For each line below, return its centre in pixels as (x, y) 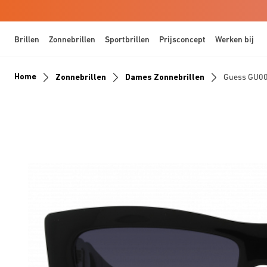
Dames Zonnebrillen (165, 77)
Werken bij (235, 39)
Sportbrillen (127, 39)
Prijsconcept (182, 39)
